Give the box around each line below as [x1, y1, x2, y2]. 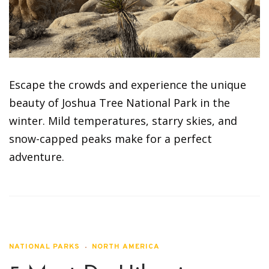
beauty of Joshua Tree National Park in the [9, 95, 230, 110]
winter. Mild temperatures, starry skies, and [9, 113, 237, 128]
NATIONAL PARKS [9, 241, 80, 252]
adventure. [9, 149, 64, 164]
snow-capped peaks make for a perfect [9, 131, 212, 146]
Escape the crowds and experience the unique [9, 77, 246, 92]
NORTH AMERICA [92, 241, 160, 252]
